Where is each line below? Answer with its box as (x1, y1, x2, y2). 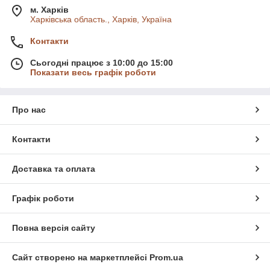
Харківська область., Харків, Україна (30, 14, 172, 24)
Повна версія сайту (12, 222, 95, 233)
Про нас (12, 104, 46, 115)
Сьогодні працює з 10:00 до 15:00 (30, 57, 173, 67)
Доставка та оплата (12, 163, 95, 174)
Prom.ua (149, 252, 183, 262)
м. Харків (30, 4, 69, 14)
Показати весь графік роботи (30, 67, 156, 77)
